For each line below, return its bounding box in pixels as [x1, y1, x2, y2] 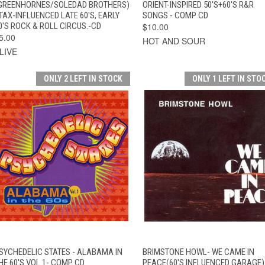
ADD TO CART [76, 245, 121, 254]
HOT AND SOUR [142, 34, 205, 47]
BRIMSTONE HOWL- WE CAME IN [142, 246, 254, 257]
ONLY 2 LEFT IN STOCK [43, 73, 122, 83]
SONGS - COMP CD [142, 9, 208, 21]
